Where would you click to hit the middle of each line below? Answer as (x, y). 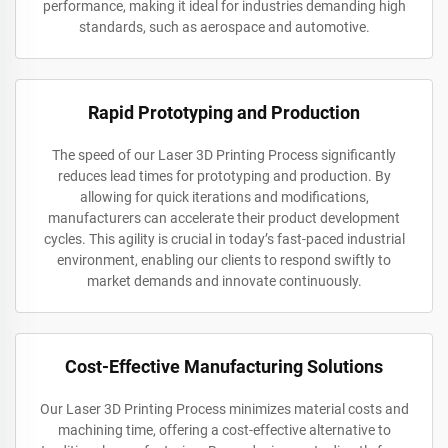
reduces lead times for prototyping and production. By (224, 176)
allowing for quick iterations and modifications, (224, 197)
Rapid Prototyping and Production (224, 113)
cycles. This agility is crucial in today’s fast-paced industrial (224, 239)
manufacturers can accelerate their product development (224, 218)
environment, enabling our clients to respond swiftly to (224, 260)
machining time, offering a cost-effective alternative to (224, 430)
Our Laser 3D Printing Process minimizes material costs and (224, 409)
